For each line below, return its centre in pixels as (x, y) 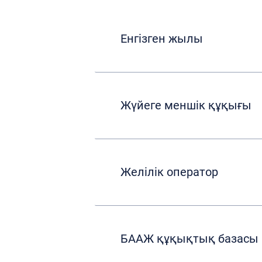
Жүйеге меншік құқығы (186, 105)
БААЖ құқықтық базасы (189, 239)
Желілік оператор (169, 172)
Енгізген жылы (162, 39)
